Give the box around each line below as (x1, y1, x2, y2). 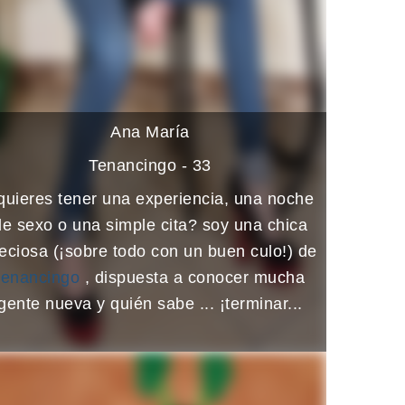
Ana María (110, 122, 190, 141)
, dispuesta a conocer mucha (84, 268, 305, 287)
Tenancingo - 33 (89, 155, 212, 174)
